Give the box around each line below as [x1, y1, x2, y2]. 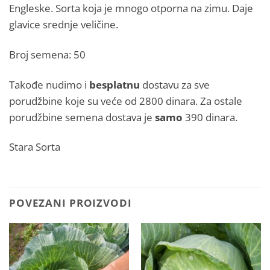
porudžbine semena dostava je [9, 109, 155, 124]
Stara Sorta [9, 139, 60, 154]
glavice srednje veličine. [9, 17, 118, 32]
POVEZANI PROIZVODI [9, 195, 132, 210]
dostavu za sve [140, 77, 210, 92]
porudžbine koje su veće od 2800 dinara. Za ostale [9, 93, 242, 108]
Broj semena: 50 [9, 47, 86, 62]
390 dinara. [183, 109, 237, 124]
